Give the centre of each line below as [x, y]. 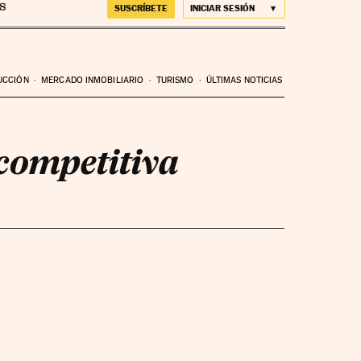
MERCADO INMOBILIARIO [93, 80]
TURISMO [175, 80]
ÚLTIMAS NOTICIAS [244, 80]
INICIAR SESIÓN [222, 8]
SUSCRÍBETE [141, 8]
